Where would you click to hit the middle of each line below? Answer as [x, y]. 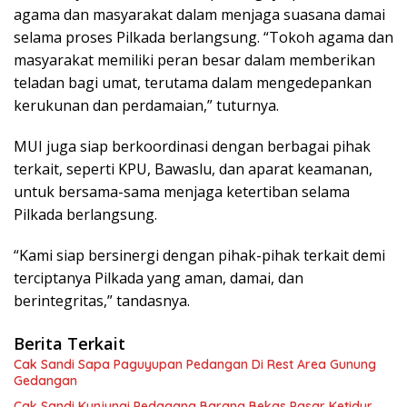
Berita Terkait [69, 343]
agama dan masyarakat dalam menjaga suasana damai [199, 14]
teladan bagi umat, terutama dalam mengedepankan [193, 82]
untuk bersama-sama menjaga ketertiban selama [182, 191]
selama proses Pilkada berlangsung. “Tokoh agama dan [203, 37]
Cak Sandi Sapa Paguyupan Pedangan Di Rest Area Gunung [195, 364]
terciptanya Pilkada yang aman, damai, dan [159, 278]
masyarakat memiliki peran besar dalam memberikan [194, 60]
